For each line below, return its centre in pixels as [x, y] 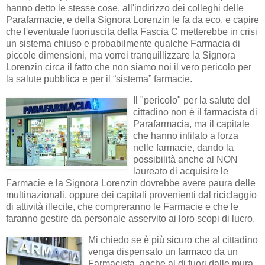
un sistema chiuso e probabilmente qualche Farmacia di [123, 44]
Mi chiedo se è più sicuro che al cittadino [173, 240]
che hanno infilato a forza [186, 136]
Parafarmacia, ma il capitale [191, 124]
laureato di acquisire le [181, 172]
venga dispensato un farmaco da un [163, 252]
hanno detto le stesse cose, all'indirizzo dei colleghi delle [125, 8]
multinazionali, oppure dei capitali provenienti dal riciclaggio [131, 195]
